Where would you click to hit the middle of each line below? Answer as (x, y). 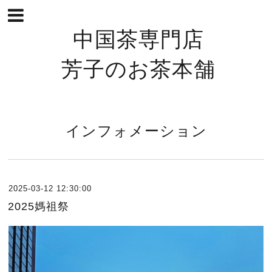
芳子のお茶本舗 (139, 68)
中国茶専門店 (139, 39)
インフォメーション (136, 130)
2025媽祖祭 (39, 206)
